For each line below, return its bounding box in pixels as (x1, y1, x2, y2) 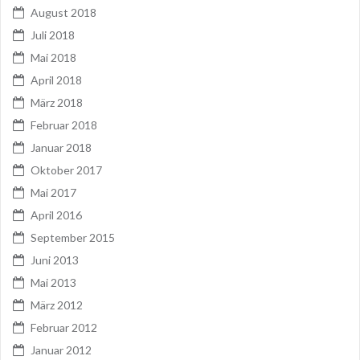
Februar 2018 (31, 118, 97, 133)
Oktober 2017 (31, 163, 102, 178)
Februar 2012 (31, 321, 97, 335)
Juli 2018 (31, 28, 75, 43)
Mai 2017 (31, 186, 76, 200)
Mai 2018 (31, 51, 76, 65)
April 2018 (31, 73, 82, 88)
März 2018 (31, 96, 83, 110)
